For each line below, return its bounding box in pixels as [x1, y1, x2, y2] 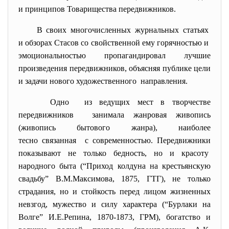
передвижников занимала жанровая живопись [18, 110, 211, 119]
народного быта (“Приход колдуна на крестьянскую [18, 162, 211, 170]
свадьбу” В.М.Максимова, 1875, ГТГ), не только [18, 174, 211, 183]
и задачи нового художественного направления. [18, 77, 188, 85]
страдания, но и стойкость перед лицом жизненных [18, 187, 211, 196]
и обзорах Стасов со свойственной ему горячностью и [18, 38, 211, 47]
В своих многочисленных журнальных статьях [36, 26, 211, 34]
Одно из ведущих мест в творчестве [50, 98, 211, 106]
